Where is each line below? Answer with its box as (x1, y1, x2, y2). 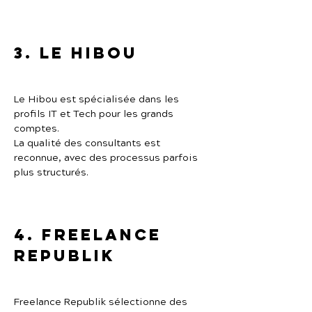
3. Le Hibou (14, 43, 138, 63)
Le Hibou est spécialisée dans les (14, 93, 182, 107)
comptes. (14, 122, 59, 136)
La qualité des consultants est (14, 136, 163, 150)
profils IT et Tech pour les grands (14, 107, 176, 121)
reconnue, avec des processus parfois (14, 151, 201, 165)
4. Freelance (14, 225, 169, 244)
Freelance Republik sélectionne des (14, 295, 190, 309)
